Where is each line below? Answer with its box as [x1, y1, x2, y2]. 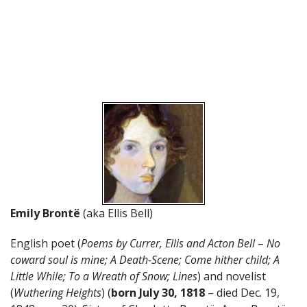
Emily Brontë [10, 205, 83, 221]
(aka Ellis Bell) [83, 205, 153, 221]
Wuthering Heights [14, 284, 101, 300]
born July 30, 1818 [111, 284, 205, 300]
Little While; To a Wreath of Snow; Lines [10, 268, 197, 284]
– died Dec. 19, [205, 284, 280, 300]
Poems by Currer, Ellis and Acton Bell [81, 235, 255, 251]
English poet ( [10, 235, 81, 251]
